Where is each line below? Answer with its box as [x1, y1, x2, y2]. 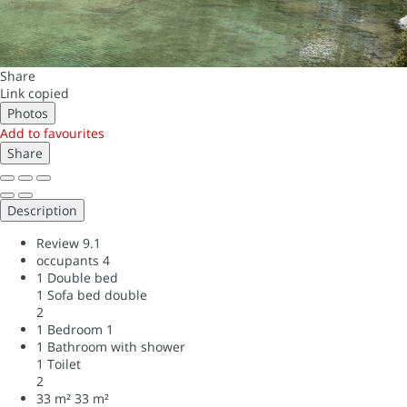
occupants [36, 251, 99, 269]
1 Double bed [36, 268, 118, 286]
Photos [7, 104, 48, 122]
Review [36, 233, 79, 252]
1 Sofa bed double [36, 285, 147, 303]
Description [7, 201, 77, 219]
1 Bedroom [36, 320, 103, 338]
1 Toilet [36, 354, 81, 372]
